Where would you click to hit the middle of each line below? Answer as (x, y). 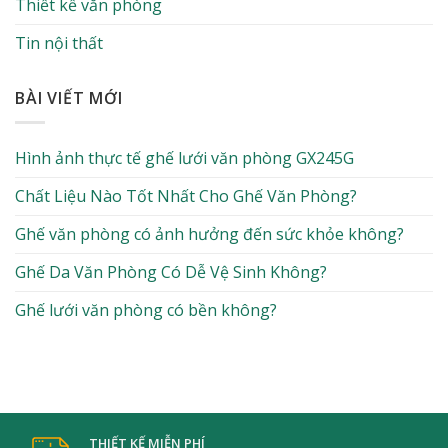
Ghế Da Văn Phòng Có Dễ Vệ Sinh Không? (171, 272)
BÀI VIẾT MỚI (69, 97)
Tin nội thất (59, 42)
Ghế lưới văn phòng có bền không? (146, 310)
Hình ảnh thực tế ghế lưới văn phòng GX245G (184, 158)
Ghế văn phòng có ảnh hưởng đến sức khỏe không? (209, 234)
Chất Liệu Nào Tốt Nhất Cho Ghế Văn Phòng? (186, 196)
